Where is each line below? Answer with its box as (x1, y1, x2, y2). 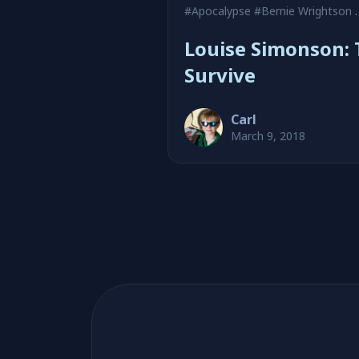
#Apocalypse (184, 3, 251, 18)
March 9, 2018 (231, 128, 305, 143)
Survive (184, 62, 256, 88)
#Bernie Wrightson (254, 3, 352, 18)
